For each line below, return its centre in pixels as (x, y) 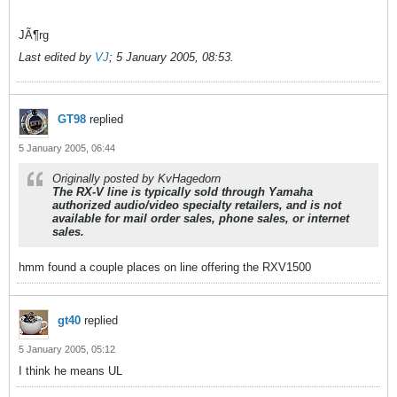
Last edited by (57, 57)
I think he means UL (70, 371)
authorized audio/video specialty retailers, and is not (197, 205)
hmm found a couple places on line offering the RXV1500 (165, 267)
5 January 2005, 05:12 (67, 349)
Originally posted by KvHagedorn (136, 179)
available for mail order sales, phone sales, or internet (201, 218)
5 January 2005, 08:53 (173, 57)
